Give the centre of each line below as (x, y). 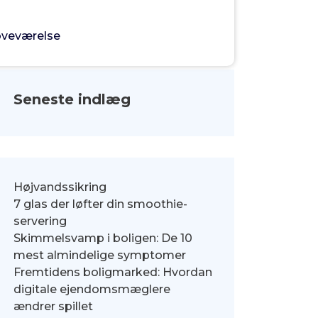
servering (40, 221)
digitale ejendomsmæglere (92, 289)
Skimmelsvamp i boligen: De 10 (103, 238)
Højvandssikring (60, 187)
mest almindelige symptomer (99, 255)
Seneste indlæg (72, 99)
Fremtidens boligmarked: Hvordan (113, 272)
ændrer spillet (53, 306)
